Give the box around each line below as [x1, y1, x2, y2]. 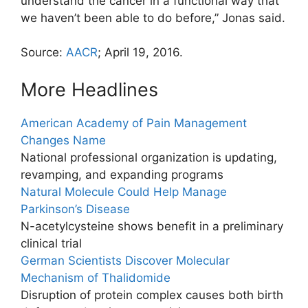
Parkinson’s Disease [21, 201, 130, 216]
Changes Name [21, 133, 106, 147]
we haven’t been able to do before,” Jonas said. [21, 10, 285, 25]
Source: [21, 45, 66, 60]
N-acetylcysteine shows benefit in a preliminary [21, 219, 283, 233]
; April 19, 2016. [98, 45, 183, 60]
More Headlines [21, 78, 158, 101]
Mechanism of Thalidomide [21, 270, 170, 285]
